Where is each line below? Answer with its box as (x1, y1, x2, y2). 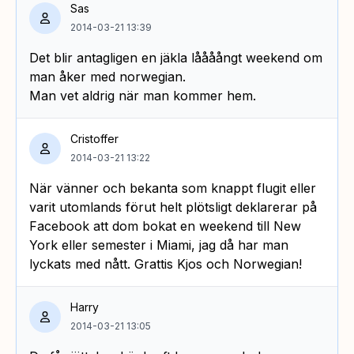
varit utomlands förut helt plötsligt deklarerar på (29, 198, 317, 215)
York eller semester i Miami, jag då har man (29, 236, 288, 253)
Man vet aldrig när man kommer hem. (29, 87, 256, 104)
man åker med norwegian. (29, 68, 186, 85)
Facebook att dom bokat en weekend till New (29, 217, 301, 234)
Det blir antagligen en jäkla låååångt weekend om (29, 49, 322, 66)
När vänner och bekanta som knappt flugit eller (29, 179, 316, 196)
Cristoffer (70, 131, 119, 145)
